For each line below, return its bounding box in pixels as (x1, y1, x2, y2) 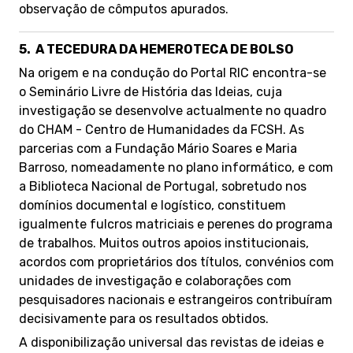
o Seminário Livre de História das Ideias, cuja (19, 84, 282, 99)
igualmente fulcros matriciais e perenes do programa (19, 217, 333, 232)
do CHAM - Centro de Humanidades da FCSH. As (19, 122, 304, 137)
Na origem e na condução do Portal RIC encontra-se (19, 65, 326, 80)
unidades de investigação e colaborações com (19, 273, 292, 288)
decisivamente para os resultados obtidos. (19, 311, 269, 326)
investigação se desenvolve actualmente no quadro (19, 103, 326, 118)
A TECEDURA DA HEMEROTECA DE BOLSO (35, 42, 294, 57)
